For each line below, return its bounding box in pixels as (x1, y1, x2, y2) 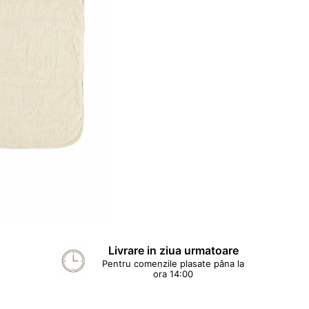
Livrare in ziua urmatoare (108, 243, 239, 257)
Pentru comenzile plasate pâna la (102, 257, 245, 269)
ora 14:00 (153, 268, 194, 279)
